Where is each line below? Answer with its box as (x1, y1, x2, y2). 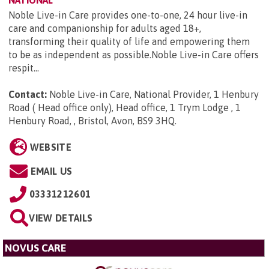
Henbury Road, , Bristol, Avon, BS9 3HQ (8, 115, 175, 126)
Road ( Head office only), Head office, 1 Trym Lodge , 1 (8, 101, 241, 113)
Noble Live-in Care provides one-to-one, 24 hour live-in (8, 9, 247, 20)
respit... (8, 62, 39, 73)
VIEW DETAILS (29, 212, 93, 223)
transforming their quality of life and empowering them (8, 35, 250, 47)
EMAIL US (30, 165, 73, 177)
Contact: (8, 88, 47, 100)
